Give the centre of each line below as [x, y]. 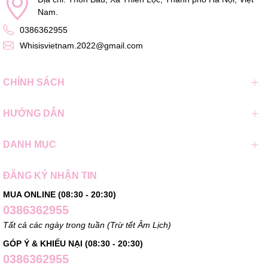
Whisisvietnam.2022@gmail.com [81, 45]
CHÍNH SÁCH [34, 82]
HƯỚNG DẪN [34, 113]
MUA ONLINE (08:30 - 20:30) [60, 194]
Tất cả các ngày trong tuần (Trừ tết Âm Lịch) [87, 225]
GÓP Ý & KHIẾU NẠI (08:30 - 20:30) [73, 243]
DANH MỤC [30, 144]
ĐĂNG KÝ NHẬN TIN [50, 175]
